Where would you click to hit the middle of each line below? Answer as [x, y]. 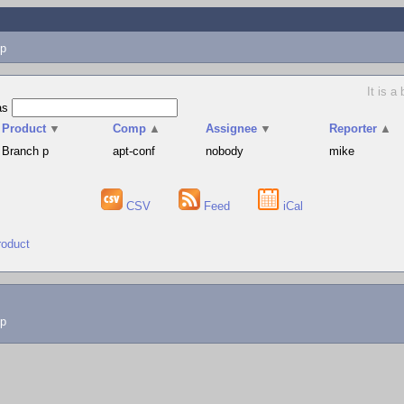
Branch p [26, 151]
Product [24, 129]
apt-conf [134, 151]
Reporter [353, 129]
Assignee [232, 129]
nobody [225, 151]
